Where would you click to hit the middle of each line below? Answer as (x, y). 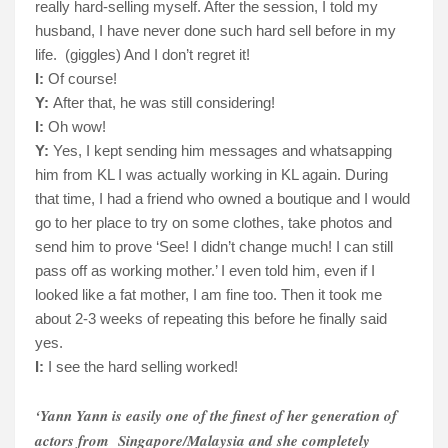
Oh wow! (75, 126)
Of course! (80, 78)
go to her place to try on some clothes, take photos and (213, 222)
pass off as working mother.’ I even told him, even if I (205, 270)
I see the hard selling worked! (143, 366)
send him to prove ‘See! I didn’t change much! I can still (214, 246)
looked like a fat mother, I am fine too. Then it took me (208, 294)
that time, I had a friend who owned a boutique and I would (222, 198)
